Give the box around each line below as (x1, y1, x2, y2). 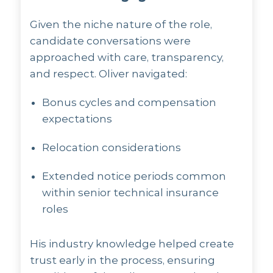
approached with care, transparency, (30, 51, 224, 63)
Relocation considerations (42, 141, 182, 154)
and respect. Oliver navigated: (30, 68, 188, 80)
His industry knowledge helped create (30, 238, 235, 250)
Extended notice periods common (42, 170, 227, 182)
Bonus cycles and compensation (42, 96, 217, 108)
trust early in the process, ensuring (30, 254, 216, 266)
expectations (42, 113, 113, 125)
